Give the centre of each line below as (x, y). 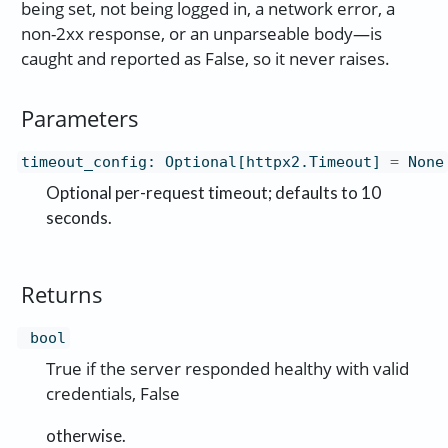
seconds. (79, 218)
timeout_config (83, 162)
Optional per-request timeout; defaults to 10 (213, 193)
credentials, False (113, 394)
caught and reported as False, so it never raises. (205, 59)
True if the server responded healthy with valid (227, 369)
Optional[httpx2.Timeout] (272, 162)
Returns (61, 294)
